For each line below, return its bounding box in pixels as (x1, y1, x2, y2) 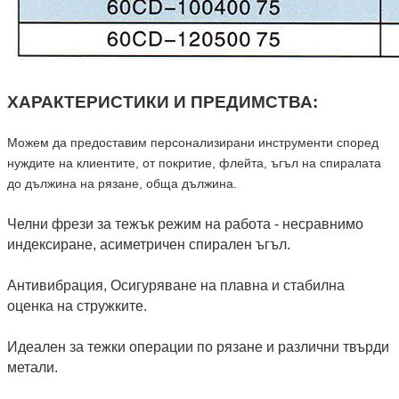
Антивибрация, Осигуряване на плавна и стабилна (7, 278, 345, 294)
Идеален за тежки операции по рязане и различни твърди (7, 339, 389, 355)
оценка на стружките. (7, 298, 147, 314)
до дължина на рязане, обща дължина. (7, 176, 237, 191)
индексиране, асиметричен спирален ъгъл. (7, 237, 290, 253)
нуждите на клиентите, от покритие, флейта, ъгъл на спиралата (7, 156, 381, 171)
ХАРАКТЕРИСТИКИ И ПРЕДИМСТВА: (7, 93, 318, 112)
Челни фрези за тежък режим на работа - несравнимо (7, 216, 363, 232)
